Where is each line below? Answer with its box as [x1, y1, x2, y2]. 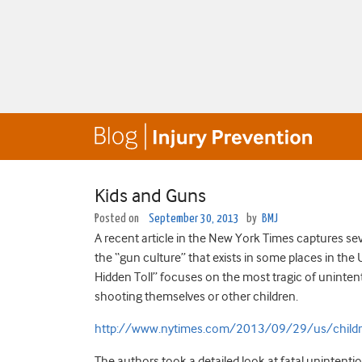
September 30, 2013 [149, 213, 239, 225]
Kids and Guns [95, 184, 206, 207]
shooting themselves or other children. [95, 289, 298, 304]
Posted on [95, 213, 141, 225]
